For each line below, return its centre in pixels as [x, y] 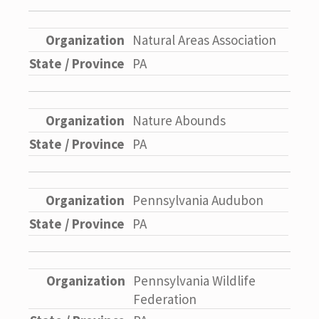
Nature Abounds [179, 120]
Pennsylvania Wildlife [194, 281]
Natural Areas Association [204, 40]
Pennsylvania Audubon [198, 200]
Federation [165, 299]
